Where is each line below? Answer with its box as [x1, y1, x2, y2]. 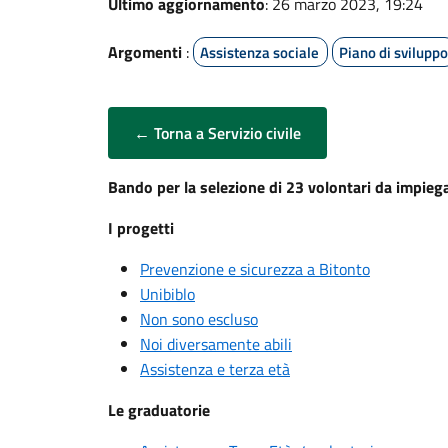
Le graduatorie [108, 398, 210, 422]
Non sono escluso [140, 307, 258, 331]
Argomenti [108, 40, 182, 64]
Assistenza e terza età [140, 357, 290, 381]
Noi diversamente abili [140, 332, 292, 356]
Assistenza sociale [200, 41, 319, 64]
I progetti [108, 216, 174, 240]
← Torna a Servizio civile [134, 121, 301, 145]
